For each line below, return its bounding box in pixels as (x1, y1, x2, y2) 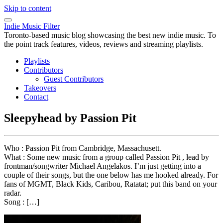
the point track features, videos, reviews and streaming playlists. (4, 40, 203, 48)
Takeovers (24, 84, 56, 92)
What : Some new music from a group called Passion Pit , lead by (4, 152, 209, 161)
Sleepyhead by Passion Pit (4, 111, 136, 124)
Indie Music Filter (4, 22, 60, 30)
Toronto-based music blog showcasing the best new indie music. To (4, 31, 216, 39)
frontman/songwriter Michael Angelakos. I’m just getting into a (4, 161, 201, 170)
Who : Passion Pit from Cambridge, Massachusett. (4, 143, 161, 152)
